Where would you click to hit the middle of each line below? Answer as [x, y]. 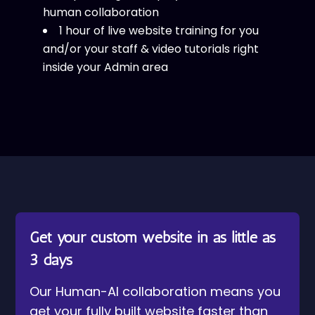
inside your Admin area [105, 67]
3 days [51, 260]
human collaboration [101, 12]
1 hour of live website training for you [159, 31]
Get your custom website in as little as [153, 237]
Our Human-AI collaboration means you [155, 291]
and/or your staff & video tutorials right [150, 49]
